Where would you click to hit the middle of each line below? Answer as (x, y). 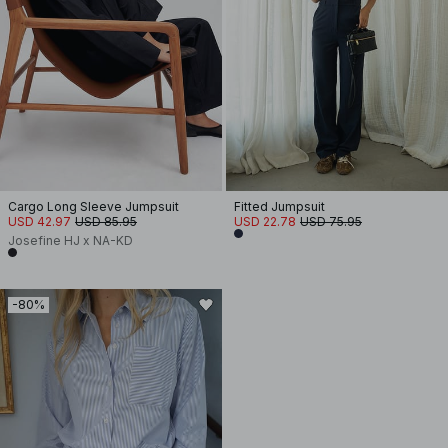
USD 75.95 (331, 221)
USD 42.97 (39, 221)
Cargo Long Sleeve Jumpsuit (93, 206)
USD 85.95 (106, 221)
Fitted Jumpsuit (279, 206)
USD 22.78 (265, 221)
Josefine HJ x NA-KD (70, 240)
